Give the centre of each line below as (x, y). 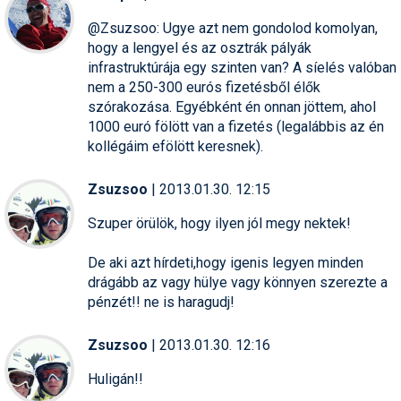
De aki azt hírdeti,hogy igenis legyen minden (226, 262)
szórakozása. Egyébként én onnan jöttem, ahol (232, 107)
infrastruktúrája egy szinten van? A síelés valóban (242, 67)
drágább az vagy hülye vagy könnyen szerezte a (238, 282)
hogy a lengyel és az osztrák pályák (200, 47)
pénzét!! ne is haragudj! (161, 302)
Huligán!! (115, 379)
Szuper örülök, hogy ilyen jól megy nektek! (219, 223)
